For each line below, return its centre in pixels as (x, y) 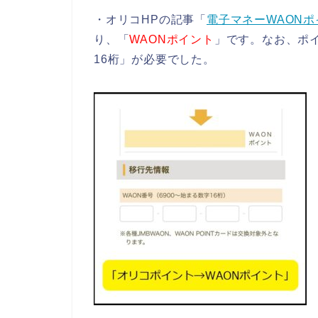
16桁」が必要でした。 (154, 59)
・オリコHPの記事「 (150, 19)
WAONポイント (172, 39)
